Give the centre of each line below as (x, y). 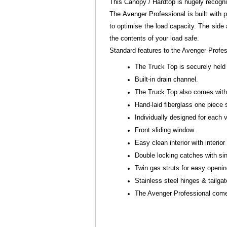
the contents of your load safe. (155, 39)
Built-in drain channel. (167, 80)
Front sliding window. (165, 130)
